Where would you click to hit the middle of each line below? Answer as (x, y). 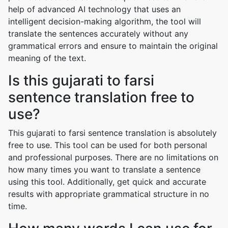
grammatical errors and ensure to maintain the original (113, 46)
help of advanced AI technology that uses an (94, 9)
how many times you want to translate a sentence (104, 169)
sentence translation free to (101, 97)
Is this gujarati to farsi (81, 80)
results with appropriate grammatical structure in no (109, 194)
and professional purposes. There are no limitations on (113, 157)
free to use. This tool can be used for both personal (108, 145)
